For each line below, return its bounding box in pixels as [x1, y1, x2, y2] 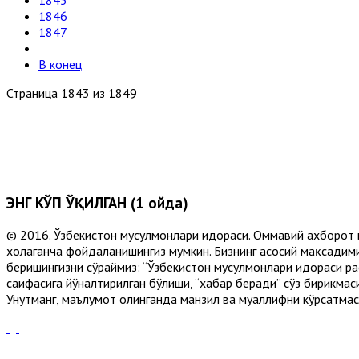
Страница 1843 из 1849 [6, 85, 137, 101]
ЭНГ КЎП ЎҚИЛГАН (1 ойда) [6, 192, 188, 212]
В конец [38, 56, 82, 72]
